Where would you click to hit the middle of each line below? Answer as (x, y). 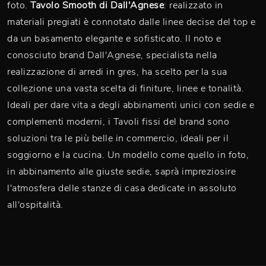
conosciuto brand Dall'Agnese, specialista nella (112, 55)
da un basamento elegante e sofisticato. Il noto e (114, 39)
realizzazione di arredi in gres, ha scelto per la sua (117, 72)
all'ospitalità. (35, 205)
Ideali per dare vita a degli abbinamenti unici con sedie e (131, 105)
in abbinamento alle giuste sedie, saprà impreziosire (121, 172)
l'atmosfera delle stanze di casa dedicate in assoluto (122, 188)
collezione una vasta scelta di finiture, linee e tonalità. (126, 88)
